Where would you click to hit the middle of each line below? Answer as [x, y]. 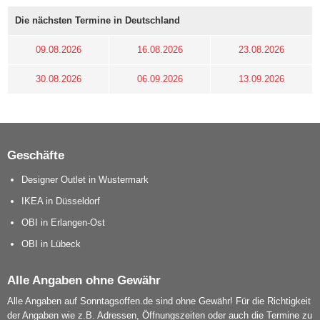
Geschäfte [36, 155]
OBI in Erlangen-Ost [63, 223]
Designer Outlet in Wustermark [85, 180]
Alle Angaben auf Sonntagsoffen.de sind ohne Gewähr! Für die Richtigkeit [159, 301]
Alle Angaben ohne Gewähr [84, 280]
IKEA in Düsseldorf [61, 201]
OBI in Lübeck [51, 244]
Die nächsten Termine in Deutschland [97, 21]
